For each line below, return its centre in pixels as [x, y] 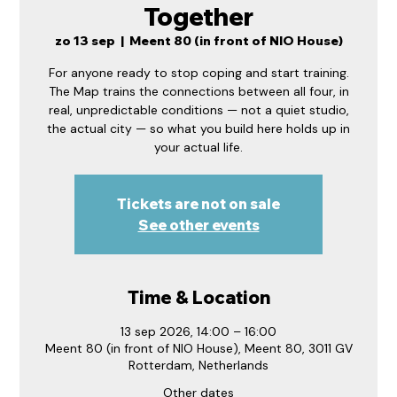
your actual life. [198, 148]
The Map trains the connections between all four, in [198, 92]
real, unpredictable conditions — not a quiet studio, [198, 110]
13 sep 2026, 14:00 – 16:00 [198, 332]
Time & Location [198, 298]
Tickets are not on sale [198, 204]
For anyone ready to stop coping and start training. [198, 73]
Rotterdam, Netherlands [198, 366]
